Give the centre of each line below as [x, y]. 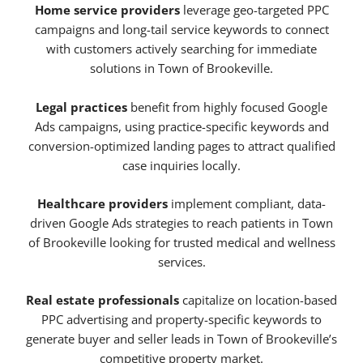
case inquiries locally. [181, 165]
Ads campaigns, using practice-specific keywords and [181, 126]
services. [181, 262]
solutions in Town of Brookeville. [181, 68]
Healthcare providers [102, 204]
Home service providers [107, 10]
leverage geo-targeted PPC [254, 10]
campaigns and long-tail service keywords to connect [181, 30]
